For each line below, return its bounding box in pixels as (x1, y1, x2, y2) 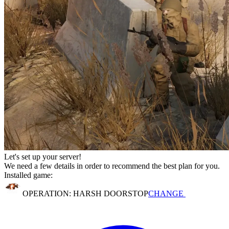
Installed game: (4, 171, 53, 179)
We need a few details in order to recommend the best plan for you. (4, 162, 220, 170)
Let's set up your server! (4, 152, 81, 161)
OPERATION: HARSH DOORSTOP (20, 189, 148, 198)
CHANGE (148, 189, 186, 198)
